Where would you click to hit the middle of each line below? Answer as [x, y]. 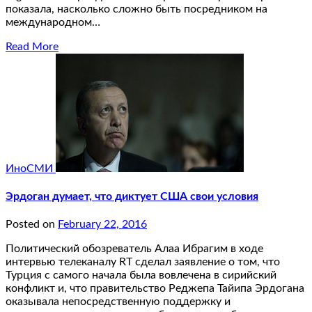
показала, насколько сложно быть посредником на [136, 9]
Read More [32, 46]
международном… [53, 22]
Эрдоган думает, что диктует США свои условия [132, 197]
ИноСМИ [31, 168]
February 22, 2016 [102, 225]
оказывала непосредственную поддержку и [118, 302]
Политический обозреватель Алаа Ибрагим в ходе [134, 249]
